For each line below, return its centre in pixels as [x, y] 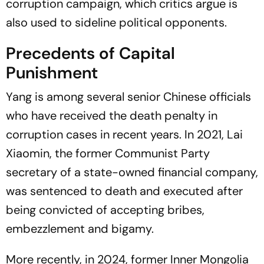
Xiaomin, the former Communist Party [108, 153]
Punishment [52, 73]
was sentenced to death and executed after [124, 191]
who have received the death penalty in [112, 115]
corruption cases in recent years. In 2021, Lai [124, 134]
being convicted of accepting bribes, [105, 210]
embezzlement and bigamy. [80, 229]
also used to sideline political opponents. [116, 22]
